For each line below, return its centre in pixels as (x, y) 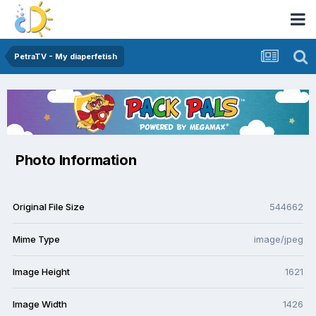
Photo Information (76, 160)
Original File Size (49, 207)
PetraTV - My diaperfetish (66, 56)
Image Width (40, 304)
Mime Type (36, 239)
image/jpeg (279, 239)
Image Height (41, 272)
